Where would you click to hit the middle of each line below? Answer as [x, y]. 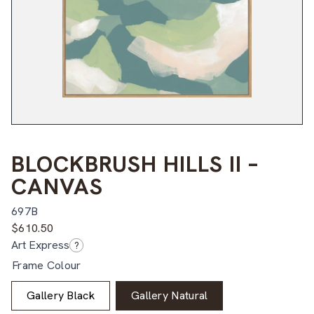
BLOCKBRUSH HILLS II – [135, 164]
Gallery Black [61, 295]
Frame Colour [47, 265]
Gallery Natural [169, 295]
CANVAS [57, 186]
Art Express [40, 245]
